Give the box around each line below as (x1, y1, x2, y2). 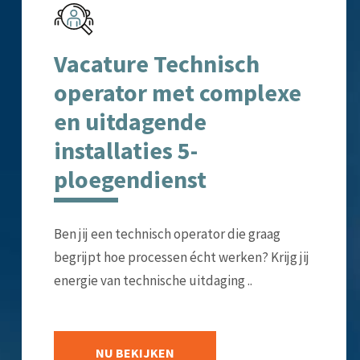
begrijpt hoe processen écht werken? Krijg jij (53, 247, 309, 266)
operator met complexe (53, 76, 301, 108)
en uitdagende (53, 105, 207, 137)
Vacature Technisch (53, 47, 260, 79)
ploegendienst (53, 163, 207, 194)
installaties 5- (53, 134, 198, 166)
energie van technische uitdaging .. (53, 271, 252, 289)
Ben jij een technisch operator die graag (53, 224, 280, 243)
